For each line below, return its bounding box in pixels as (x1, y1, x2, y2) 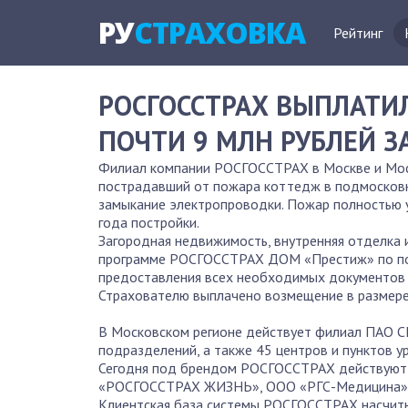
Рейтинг (333, 24, 382, 42)
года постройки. (98, 213, 206, 231)
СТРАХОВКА (134, 13, 305, 52)
